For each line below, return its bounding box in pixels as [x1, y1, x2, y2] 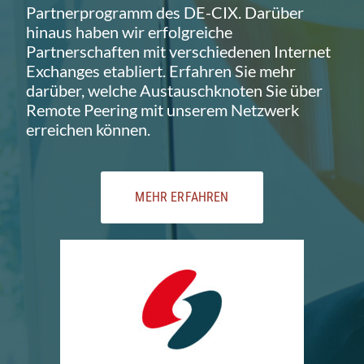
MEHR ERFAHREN [135, 189, 229, 206]
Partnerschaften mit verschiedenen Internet [26, 41, 331, 62]
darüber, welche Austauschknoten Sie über [26, 80, 323, 101]
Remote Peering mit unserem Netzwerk [26, 100, 299, 120]
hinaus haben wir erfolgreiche [26, 22, 232, 42]
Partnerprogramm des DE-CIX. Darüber [26, 2, 304, 23]
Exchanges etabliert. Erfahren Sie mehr [26, 61, 296, 81]
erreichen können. [26, 119, 150, 140]
